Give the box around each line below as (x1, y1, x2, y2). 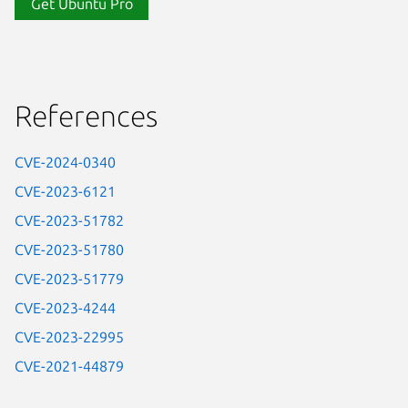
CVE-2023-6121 (15, 183, 116, 200)
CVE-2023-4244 (15, 300, 116, 317)
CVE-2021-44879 (15, 358, 124, 375)
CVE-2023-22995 (15, 329, 124, 346)
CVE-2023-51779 (15, 270, 124, 288)
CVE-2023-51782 (15, 212, 124, 229)
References (15, 99, 158, 133)
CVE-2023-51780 (15, 241, 124, 259)
